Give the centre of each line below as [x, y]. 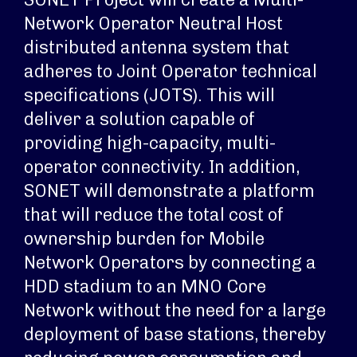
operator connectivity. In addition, [162, 167]
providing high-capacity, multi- [150, 143]
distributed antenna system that [157, 47]
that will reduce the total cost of [154, 215]
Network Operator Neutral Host [153, 24]
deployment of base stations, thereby [175, 334]
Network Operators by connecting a [170, 263]
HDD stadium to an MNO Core [145, 286]
